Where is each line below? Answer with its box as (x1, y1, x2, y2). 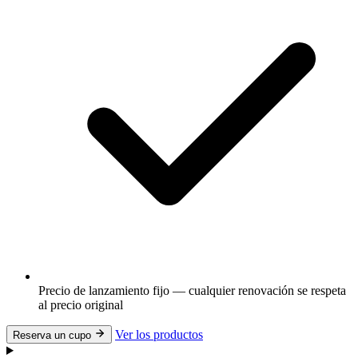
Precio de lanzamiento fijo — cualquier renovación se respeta (38, 284, 346, 297)
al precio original (38, 298, 123, 312)
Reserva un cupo (13, 329, 94, 341)
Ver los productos (115, 328, 203, 341)
